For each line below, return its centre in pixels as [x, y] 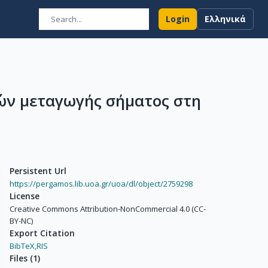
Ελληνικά [225, 19]
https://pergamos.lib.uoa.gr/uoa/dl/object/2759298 [101, 184]
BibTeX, [23, 246]
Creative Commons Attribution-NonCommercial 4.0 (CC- [108, 209]
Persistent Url [38, 171]
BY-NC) [21, 221]
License [25, 196]
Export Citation [42, 233]
